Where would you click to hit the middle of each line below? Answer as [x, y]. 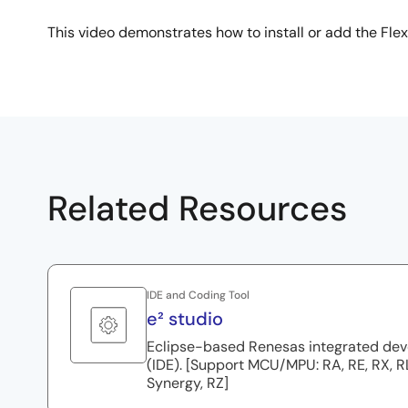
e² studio [185, 319]
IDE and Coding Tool [198, 295]
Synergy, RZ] [188, 383]
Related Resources [197, 209]
